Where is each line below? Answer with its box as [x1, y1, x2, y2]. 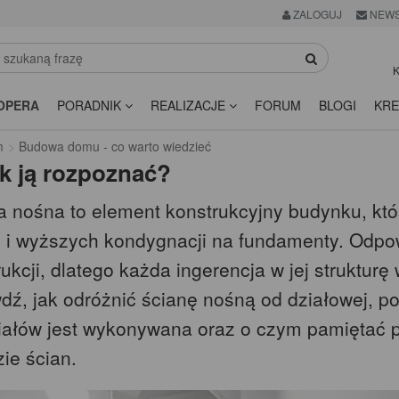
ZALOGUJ [289, 6, 342, 22]
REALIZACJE [151, 96, 229, 115]
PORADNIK [57, 96, 125, 115]
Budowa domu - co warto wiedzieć [19, 137, 211, 156]
